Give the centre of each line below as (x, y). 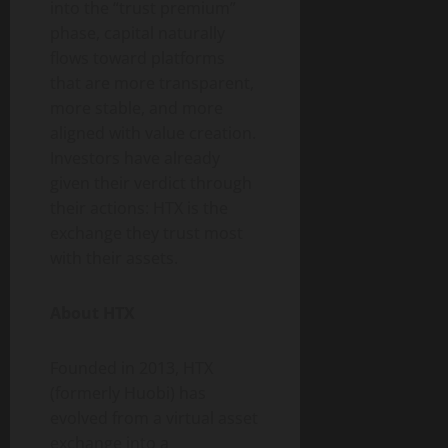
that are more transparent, (152, 83)
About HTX (92, 313)
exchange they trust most (146, 233)
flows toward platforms (137, 58)
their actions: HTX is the (139, 208)
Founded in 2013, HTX (131, 368)
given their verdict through (151, 183)
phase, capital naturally (137, 33)
